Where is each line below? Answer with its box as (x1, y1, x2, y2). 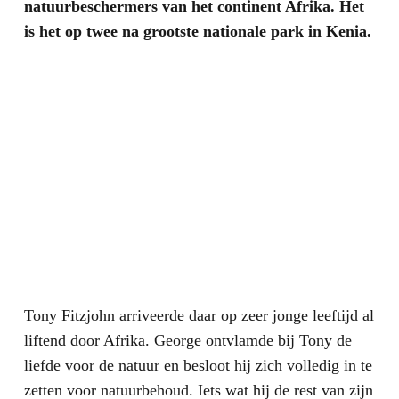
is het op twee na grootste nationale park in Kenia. (23, 21, 371, 40)
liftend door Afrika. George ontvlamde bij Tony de (23, 331, 352, 350)
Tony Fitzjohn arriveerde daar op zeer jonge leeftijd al (23, 306, 374, 325)
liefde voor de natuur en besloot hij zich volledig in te (23, 356, 372, 375)
